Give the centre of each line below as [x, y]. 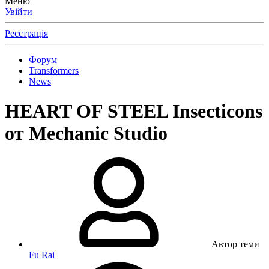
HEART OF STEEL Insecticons [134, 111]
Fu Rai [42, 255]
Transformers [54, 71]
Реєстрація [26, 34]
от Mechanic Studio [86, 133]
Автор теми [235, 244]
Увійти [19, 12]
